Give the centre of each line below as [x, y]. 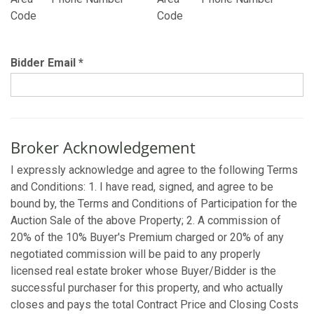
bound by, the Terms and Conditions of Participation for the [154, 204]
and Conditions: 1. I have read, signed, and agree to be [142, 187]
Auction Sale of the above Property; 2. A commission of [146, 220]
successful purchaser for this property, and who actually [147, 288]
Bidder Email [45, 63]
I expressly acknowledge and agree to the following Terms [154, 170]
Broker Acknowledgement [103, 147]
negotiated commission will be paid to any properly [136, 254]
